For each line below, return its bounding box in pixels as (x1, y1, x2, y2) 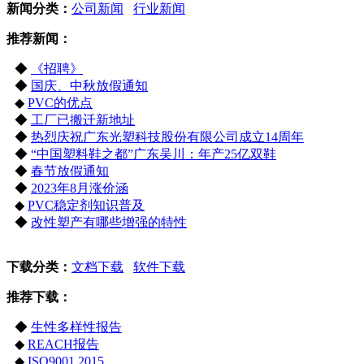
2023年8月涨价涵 (31, 180, 128, 195)
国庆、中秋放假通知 (31, 78, 148, 93)
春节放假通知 (31, 163, 109, 178)
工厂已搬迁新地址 (31, 112, 135, 127)
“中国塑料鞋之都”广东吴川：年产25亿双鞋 (31, 146, 276, 161)
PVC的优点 (28, 95, 93, 110)
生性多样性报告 (31, 319, 122, 334)
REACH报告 (28, 336, 99, 351)
